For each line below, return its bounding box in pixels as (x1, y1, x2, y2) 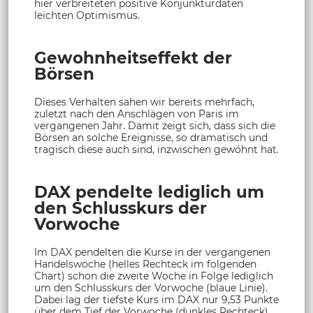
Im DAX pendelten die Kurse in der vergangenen (34, 245, 270, 259)
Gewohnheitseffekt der (34, 48, 232, 68)
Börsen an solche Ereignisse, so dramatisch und (34, 131, 268, 144)
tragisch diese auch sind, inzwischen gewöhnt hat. (34, 143, 279, 156)
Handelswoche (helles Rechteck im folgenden (34, 257, 256, 270)
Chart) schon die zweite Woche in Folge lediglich (34, 269, 273, 282)
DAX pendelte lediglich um (34, 182, 264, 202)
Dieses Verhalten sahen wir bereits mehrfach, (34, 95, 254, 108)
